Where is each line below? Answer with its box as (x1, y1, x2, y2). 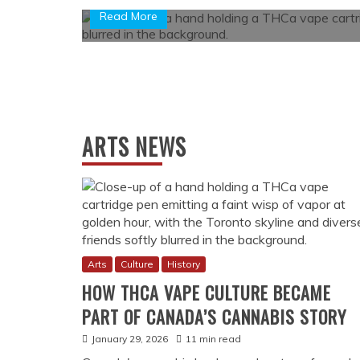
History (167, 258, 200, 271)
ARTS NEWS (82, 130, 186, 164)
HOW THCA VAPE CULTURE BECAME (82, 280, 331, 306)
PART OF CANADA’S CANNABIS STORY (82, 304, 346, 330)
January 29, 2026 (92, 333, 168, 346)
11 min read (186, 333, 241, 346)
